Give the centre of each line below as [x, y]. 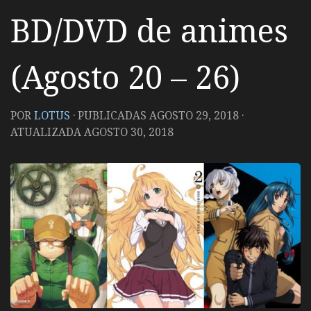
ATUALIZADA [47, 132]
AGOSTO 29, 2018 [194, 115]
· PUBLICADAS [111, 115]
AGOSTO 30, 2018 [129, 132]
